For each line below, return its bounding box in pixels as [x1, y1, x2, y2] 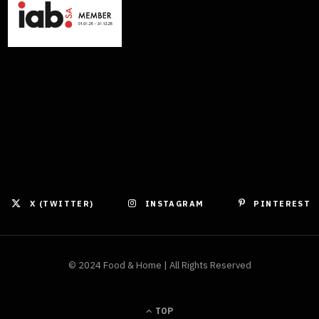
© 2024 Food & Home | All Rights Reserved [68, 258, 251, 271]
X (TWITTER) [30, 198, 94, 209]
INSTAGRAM [145, 198, 204, 209]
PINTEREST [253, 198, 311, 209]
